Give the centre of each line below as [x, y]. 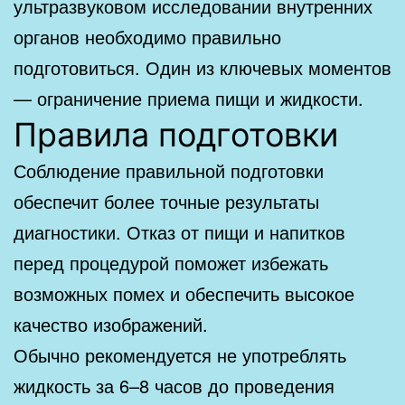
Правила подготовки [176, 134]
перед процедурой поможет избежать [171, 262]
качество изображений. [111, 324]
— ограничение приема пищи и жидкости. [188, 98]
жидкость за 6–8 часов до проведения [174, 385]
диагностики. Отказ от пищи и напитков [179, 231]
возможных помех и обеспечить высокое [184, 293]
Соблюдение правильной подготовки [169, 170]
